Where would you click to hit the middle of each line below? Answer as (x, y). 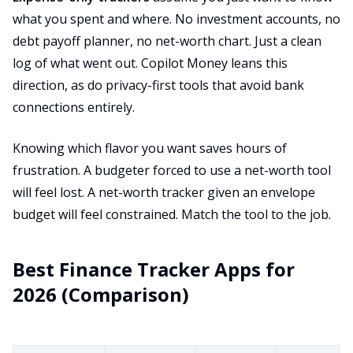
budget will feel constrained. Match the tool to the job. (172, 214)
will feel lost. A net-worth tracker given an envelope (164, 192)
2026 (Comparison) (101, 294)
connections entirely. (74, 107)
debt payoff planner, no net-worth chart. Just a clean (167, 41)
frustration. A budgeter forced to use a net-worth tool (172, 170)
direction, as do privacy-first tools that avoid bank (158, 85)
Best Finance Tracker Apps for (154, 269)
